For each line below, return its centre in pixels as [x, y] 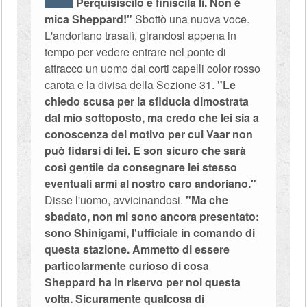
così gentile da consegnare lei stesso [141, 167]
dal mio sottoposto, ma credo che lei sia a [152, 118]
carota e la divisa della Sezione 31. [131, 85]
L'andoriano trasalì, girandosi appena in [141, 35]
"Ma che [207, 200]
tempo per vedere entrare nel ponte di [136, 52]
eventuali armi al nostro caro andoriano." [151, 183]
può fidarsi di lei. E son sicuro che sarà [146, 150]
